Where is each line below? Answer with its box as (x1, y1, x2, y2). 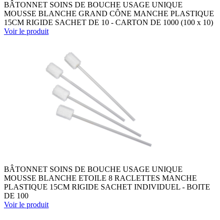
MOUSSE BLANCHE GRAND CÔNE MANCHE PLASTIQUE (4, 9, 214, 18)
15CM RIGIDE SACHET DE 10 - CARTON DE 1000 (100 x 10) (4, 18, 213, 27)
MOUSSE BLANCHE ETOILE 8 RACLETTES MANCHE (4, 173, 197, 182)
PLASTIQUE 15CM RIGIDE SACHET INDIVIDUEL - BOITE (4, 182, 210, 191)
